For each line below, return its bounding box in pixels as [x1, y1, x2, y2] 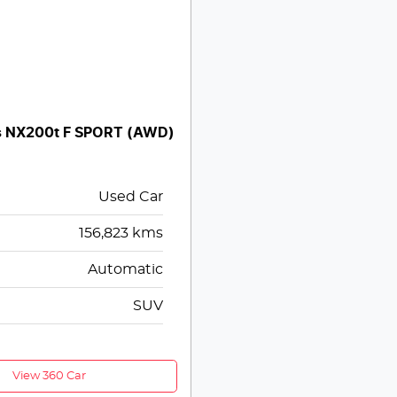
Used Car [97, 190, 163, 205]
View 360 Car [12, 370, 87, 383]
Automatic [87, 262, 163, 277]
